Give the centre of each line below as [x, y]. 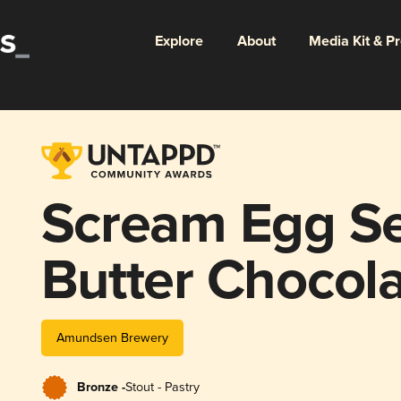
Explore [179, 41]
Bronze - [101, 387]
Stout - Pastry [162, 387]
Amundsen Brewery [112, 337]
